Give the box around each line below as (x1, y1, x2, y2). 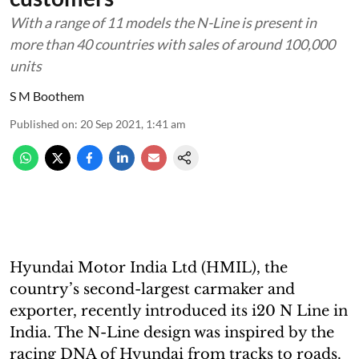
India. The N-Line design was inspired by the (10, 323, 334, 341)
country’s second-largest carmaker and (10, 280, 295, 298)
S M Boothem (10, 87, 84, 103)
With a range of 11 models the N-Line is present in (10, 13, 317, 31)
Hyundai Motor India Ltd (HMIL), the (10, 258, 288, 276)
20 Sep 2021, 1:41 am (80, 116, 186, 131)
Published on (10, 116, 75, 131)
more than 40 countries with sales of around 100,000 (10, 34, 335, 53)
